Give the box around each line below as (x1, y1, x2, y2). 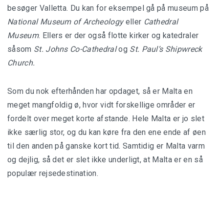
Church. (7, 58, 35, 68)
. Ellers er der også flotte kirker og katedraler (38, 31, 199, 41)
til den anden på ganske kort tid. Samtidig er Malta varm (7, 141, 205, 151)
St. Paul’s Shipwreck (130, 44, 202, 54)
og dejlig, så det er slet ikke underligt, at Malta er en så (7, 155, 203, 165)
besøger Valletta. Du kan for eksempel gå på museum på (7, 3, 209, 13)
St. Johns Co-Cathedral (33, 44, 116, 54)
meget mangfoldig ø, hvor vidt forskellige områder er (7, 100, 196, 110)
